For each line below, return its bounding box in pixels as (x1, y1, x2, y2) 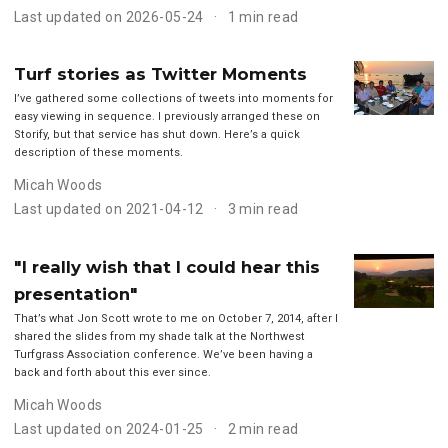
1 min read (227, 8, 299, 25)
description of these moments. (13, 146, 183, 160)
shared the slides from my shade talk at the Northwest (13, 330, 305, 344)
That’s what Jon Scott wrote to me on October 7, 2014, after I (13, 312, 338, 326)
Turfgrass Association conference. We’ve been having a (13, 348, 313, 362)
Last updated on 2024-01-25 (13, 421, 204, 438)
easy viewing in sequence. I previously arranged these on (13, 110, 320, 124)
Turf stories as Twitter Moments (13, 64, 307, 85)
